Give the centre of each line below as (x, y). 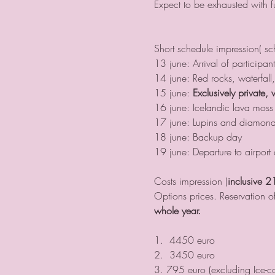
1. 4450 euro (184, 240)
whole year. (179, 210)
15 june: (173, 92)
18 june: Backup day (198, 137)
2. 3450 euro (184, 254)
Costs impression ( (191, 181)
